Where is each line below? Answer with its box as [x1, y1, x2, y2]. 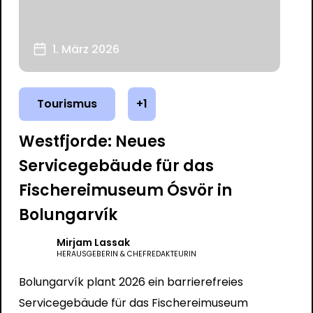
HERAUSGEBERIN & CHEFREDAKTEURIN [56, 249, 196, 259]
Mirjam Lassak [56, 235, 130, 249]
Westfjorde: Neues [18, 131, 166, 152]
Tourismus [36, 96, 97, 112]
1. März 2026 [52, 41, 119, 57]
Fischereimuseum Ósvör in [18, 180, 232, 201]
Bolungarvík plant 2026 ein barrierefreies [18, 274, 243, 290]
